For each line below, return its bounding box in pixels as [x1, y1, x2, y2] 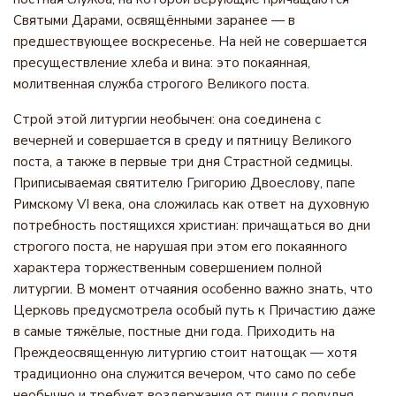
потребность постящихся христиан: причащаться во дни [13, 217, 370, 234]
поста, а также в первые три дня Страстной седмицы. [13, 153, 353, 171]
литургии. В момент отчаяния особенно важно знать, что [13, 280, 373, 298]
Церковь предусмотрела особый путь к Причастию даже [13, 301, 376, 319]
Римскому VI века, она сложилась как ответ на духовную [13, 195, 369, 213]
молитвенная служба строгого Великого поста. [13, 75, 309, 93]
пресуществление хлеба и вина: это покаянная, [13, 54, 310, 72]
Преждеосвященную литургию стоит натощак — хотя [13, 344, 357, 362]
